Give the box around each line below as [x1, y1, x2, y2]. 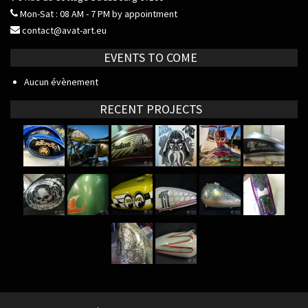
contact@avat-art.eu [20, 24, 107, 37]
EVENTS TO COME [104, 49, 197, 66]
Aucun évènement [24, 76, 98, 89]
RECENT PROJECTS [99, 101, 202, 118]
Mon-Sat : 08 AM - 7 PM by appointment [18, 8, 177, 21]
